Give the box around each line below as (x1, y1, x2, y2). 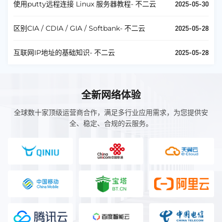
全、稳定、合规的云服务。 (69, 119, 153, 128)
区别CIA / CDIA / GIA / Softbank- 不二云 (13, 24, 145, 33)
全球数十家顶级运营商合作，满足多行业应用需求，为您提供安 (14, 108, 208, 117)
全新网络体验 (81, 89, 141, 101)
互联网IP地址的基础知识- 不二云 (13, 48, 115, 57)
